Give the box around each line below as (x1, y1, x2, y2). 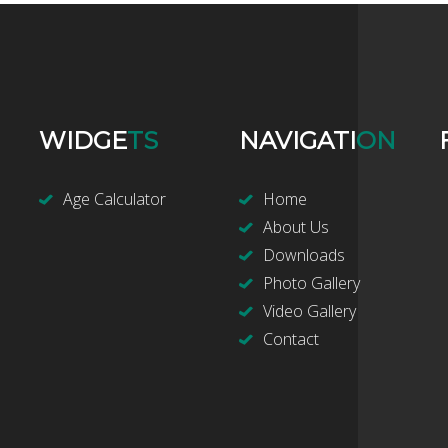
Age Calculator (63, 188, 166, 210)
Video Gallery (263, 300, 356, 322)
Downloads (263, 244, 345, 266)
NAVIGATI (239, 126, 356, 155)
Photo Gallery (263, 272, 360, 294)
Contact (263, 328, 319, 350)
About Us (263, 216, 329, 238)
